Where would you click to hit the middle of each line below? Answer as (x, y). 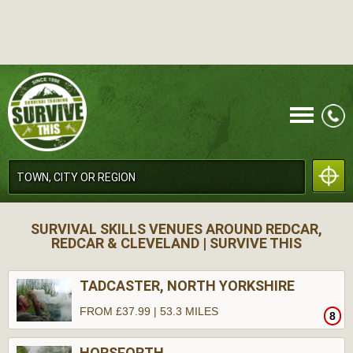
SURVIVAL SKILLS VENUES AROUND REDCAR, (176, 229)
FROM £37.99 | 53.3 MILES (149, 311)
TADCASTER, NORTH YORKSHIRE (187, 286)
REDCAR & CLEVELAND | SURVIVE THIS (176, 243)
